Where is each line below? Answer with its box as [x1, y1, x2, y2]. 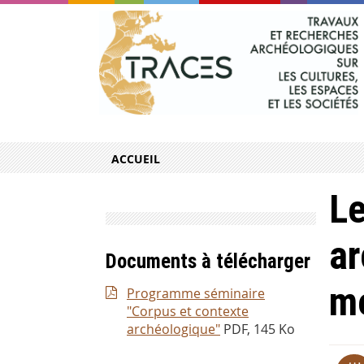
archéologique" [127, 320, 220, 339]
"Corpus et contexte [127, 302, 249, 321]
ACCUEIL [111, 151, 160, 167]
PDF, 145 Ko [223, 320, 295, 339]
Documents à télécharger [106, 249, 310, 274]
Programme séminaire [127, 284, 265, 303]
